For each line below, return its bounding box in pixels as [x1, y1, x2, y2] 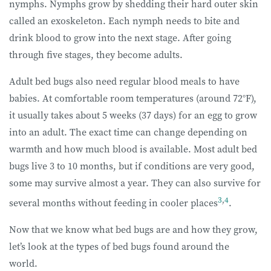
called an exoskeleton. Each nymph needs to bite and [9, 13, 240, 27]
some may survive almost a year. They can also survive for [9, 175, 261, 189]
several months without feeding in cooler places [9, 195, 218, 209]
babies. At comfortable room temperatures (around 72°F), [9, 91, 256, 105]
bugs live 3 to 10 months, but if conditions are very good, [9, 158, 255, 172]
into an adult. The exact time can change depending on [9, 125, 247, 139]
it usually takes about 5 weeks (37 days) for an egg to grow [9, 108, 257, 122]
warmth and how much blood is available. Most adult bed [9, 142, 257, 155]
